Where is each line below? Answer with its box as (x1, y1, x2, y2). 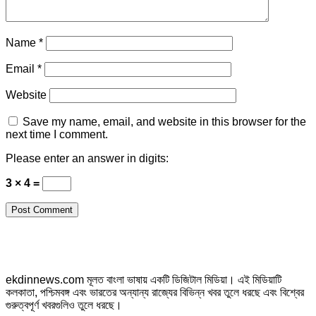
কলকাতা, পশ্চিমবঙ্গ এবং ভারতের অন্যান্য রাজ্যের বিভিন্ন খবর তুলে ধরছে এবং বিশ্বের (6, 286, 304, 298)
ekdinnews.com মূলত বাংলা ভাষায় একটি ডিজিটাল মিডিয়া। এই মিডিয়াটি (6, 273, 281, 286)
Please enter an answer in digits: (6, 152, 169, 164)
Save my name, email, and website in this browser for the (23, 115, 306, 128)
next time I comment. (6, 128, 108, 140)
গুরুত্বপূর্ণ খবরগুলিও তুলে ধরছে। (6, 298, 122, 311)
